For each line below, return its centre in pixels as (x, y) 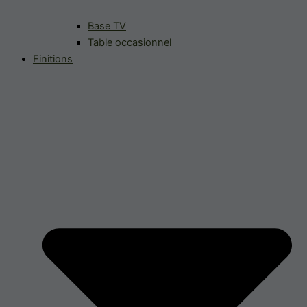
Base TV (107, 26)
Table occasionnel (130, 42)
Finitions (53, 59)
